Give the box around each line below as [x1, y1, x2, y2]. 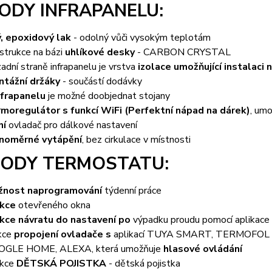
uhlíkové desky [64, 45, 135, 59]
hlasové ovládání [163, 242, 242, 256]
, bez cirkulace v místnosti [81, 132, 191, 146]
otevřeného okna [15, 198, 90, 212]
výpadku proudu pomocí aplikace [130, 212, 270, 226]
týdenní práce [101, 183, 161, 197]
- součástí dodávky [59, 74, 142, 88]
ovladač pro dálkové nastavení [5, 118, 137, 132]
